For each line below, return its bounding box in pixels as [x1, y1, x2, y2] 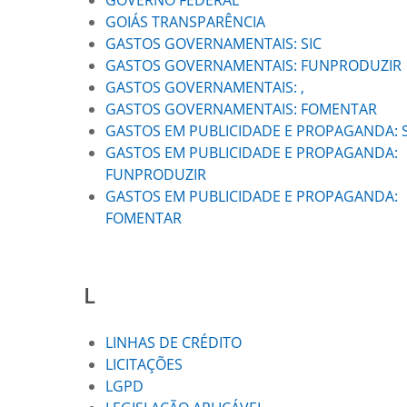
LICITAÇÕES [105, 354, 183, 374]
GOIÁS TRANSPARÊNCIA [105, 12, 265, 32]
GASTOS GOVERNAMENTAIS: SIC [105, 34, 322, 54]
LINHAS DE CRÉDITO [105, 333, 242, 352]
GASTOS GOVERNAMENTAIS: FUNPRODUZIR [105, 55, 402, 75]
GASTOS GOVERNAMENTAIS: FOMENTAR [105, 99, 377, 119]
